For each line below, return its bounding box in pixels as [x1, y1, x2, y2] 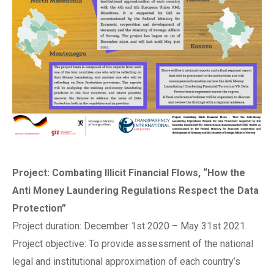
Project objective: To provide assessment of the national [12, 238, 253, 250]
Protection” [12, 202, 66, 215]
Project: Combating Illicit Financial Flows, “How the [12, 167, 245, 179]
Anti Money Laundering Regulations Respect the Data [12, 185, 259, 197]
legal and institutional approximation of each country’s [12, 256, 240, 268]
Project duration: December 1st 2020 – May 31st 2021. [12, 220, 247, 232]
